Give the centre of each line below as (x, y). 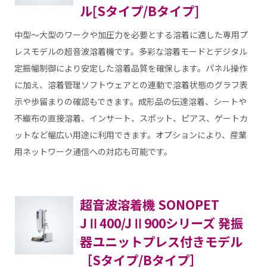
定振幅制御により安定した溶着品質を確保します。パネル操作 (131, 68)
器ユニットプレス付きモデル (161, 242)
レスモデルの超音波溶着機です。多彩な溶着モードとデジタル (131, 52)
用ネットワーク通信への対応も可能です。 (93, 152)
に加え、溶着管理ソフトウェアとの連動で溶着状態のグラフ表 (131, 85)
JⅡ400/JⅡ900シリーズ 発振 (161, 223)
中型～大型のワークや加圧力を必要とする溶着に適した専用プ (131, 35)
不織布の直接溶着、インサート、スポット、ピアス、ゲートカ (131, 118)
